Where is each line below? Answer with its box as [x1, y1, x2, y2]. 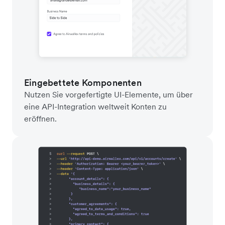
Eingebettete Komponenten [24, 76, 142, 88]
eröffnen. [24, 113, 57, 124]
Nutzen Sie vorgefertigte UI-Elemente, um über [24, 89, 193, 99]
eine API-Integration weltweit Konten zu [24, 101, 167, 111]
